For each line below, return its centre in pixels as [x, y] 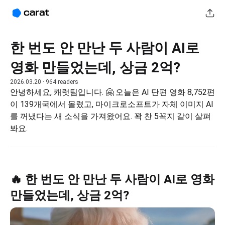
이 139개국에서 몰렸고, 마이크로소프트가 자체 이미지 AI [112, 104]
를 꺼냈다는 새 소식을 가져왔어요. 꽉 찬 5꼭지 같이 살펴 [110, 116]
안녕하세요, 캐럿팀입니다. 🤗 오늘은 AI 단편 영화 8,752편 [113, 92]
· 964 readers [60, 82]
